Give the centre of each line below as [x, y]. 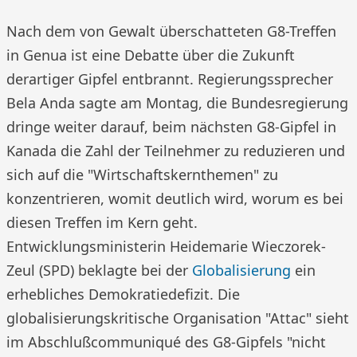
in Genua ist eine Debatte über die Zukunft [151, 55]
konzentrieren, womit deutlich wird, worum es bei [175, 198]
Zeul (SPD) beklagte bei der [99, 270]
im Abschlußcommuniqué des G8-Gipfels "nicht [166, 342]
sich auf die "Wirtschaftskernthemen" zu [142, 175]
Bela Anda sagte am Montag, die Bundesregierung [177, 103]
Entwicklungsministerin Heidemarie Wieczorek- [166, 246]
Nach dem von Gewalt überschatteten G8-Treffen [171, 31]
